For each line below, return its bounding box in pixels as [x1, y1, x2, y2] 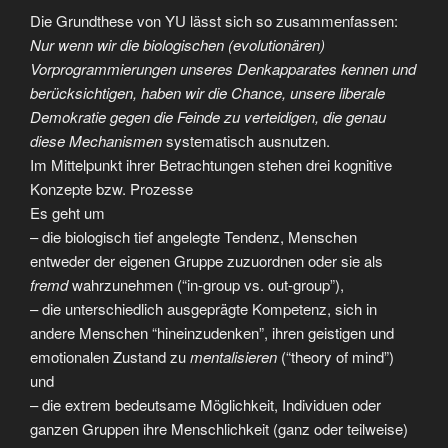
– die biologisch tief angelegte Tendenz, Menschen [30, 226, 357, 247]
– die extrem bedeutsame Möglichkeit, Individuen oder [30, 394, 381, 415]
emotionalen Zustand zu [30, 346, 190, 367]
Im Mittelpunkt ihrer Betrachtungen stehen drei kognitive [30, 154, 392, 175]
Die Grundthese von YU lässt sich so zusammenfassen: [30, 10, 398, 31]
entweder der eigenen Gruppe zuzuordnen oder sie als [30, 250, 383, 271]
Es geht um [30, 202, 105, 223]
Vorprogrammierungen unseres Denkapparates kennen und [30, 58, 416, 79]
